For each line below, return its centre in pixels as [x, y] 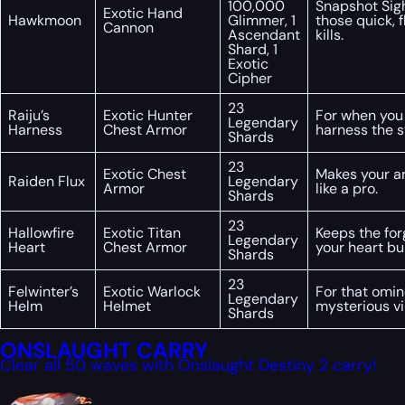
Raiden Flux [47, 181]
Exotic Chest [145, 174]
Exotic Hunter [148, 115]
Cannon [128, 27]
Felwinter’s [43, 291]
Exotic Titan [142, 232]
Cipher [250, 78]
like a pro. [347, 188]
